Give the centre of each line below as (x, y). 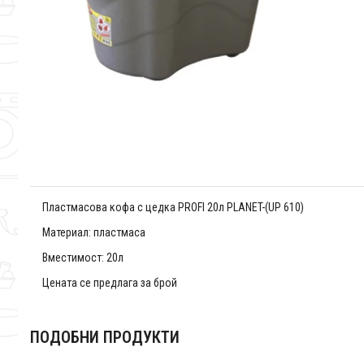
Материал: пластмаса (94, 233)
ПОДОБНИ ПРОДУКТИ (105, 338)
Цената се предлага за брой (110, 283)
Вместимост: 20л (83, 258)
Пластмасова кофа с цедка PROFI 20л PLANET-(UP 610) (173, 208)
